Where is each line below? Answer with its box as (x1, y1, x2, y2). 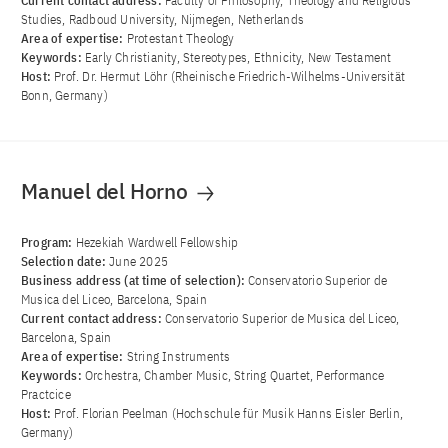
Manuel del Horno (21, 177, 193, 206)
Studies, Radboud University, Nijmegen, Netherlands (21, 11, 304, 29)
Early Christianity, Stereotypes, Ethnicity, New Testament (85, 49, 392, 67)
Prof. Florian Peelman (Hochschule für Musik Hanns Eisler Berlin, (54, 405, 404, 423)
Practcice (21, 386, 71, 404)
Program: (21, 234, 76, 252)
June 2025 (109, 253, 169, 271)
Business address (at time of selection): (21, 272, 249, 290)
